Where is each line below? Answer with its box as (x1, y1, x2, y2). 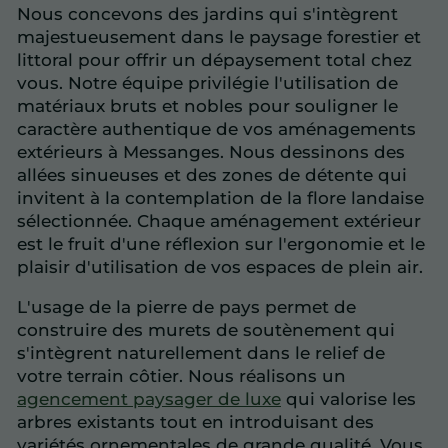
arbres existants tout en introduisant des (17, 412, 374, 433)
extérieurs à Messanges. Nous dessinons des (17, 142, 405, 163)
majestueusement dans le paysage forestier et (17, 27, 421, 48)
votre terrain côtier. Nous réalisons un (17, 366, 346, 387)
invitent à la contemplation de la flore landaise (17, 188, 424, 209)
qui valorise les (281, 389, 416, 410)
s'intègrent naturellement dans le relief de (17, 343, 385, 364)
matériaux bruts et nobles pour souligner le (17, 96, 398, 117)
